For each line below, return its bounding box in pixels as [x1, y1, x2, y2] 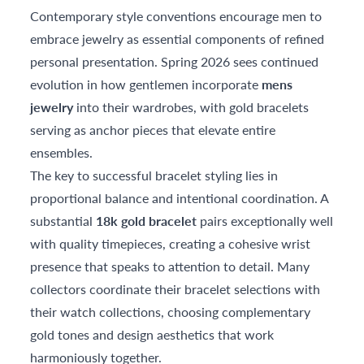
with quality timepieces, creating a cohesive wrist [30, 233, 311, 253]
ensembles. [30, 142, 93, 162]
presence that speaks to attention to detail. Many [30, 256, 310, 275]
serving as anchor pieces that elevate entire [30, 119, 276, 139]
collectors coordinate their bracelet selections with [30, 279, 321, 298]
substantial [30, 210, 97, 230]
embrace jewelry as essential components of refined [30, 28, 325, 48]
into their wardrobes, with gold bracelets [73, 97, 310, 116]
